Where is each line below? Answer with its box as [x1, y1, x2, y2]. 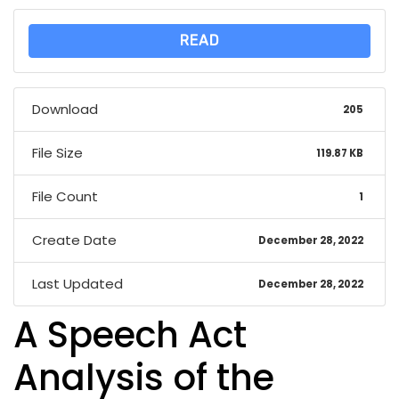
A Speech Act [13, 310, 247, 361]
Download [32, 100, 98, 119]
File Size [32, 143, 83, 163]
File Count [32, 187, 98, 207]
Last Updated [32, 274, 123, 294]
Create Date [32, 231, 117, 250]
